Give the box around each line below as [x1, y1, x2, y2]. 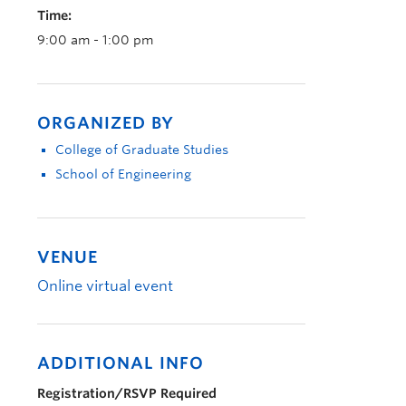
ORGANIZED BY [37, 113, 174, 132]
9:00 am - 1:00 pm [37, 33, 153, 47]
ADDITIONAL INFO [37, 353, 204, 372]
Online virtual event [37, 277, 173, 295]
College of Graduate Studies [55, 142, 228, 157]
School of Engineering [55, 167, 191, 181]
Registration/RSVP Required [37, 386, 217, 401]
